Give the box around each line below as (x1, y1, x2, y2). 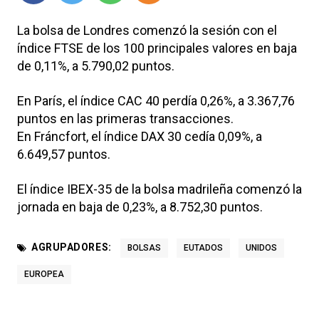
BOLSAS (127, 242, 161, 253)
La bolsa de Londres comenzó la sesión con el (17, 22, 277, 38)
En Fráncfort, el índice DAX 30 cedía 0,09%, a (17, 128, 262, 144)
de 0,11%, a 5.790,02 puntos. (17, 58, 174, 73)
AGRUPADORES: (31, 241, 112, 253)
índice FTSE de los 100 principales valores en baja (17, 40, 297, 56)
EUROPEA (24, 268, 64, 279)
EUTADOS (183, 242, 223, 253)
